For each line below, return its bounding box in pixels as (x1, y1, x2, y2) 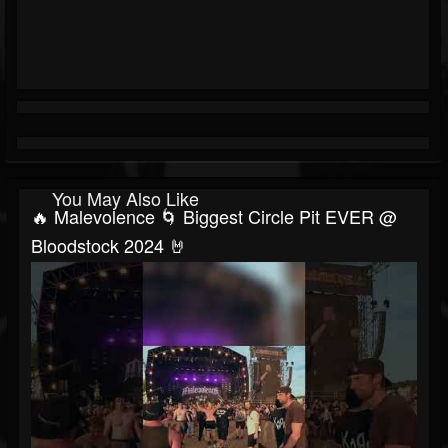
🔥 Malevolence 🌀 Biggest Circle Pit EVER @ (31, 203, 397, 230)
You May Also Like (52, 185, 199, 212)
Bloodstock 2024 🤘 (31, 232, 187, 259)
